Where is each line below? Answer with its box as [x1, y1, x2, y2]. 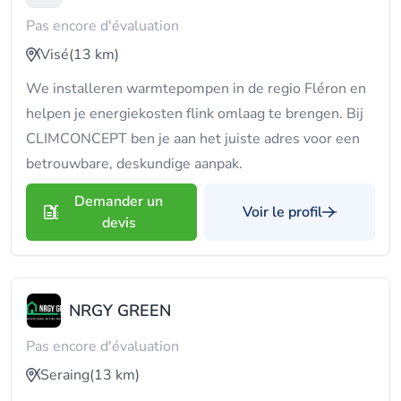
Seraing [40, 365, 90, 385]
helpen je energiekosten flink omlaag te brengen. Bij [26, 104, 363, 124]
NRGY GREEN [69, 300, 171, 321]
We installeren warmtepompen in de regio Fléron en [26, 79, 366, 98]
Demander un [74, 192, 163, 211]
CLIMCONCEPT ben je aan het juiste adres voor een [26, 129, 360, 149]
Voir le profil [243, 202, 322, 222]
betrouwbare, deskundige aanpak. [26, 154, 243, 174]
